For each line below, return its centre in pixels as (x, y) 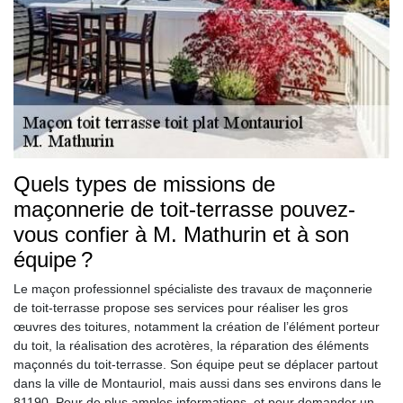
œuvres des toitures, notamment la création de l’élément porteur (197, 326)
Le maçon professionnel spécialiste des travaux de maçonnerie (193, 288)
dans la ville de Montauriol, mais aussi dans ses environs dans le (197, 383)
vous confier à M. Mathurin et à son (181, 234)
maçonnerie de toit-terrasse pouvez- (184, 209)
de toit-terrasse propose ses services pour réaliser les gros (181, 307)
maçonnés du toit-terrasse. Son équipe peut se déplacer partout (196, 364)
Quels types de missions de (144, 184)
